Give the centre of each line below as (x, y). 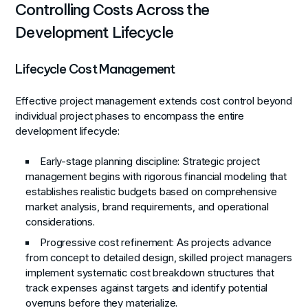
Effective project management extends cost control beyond (154, 101)
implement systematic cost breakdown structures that (150, 273)
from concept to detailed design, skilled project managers (159, 257)
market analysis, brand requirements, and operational (147, 207)
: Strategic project (219, 162)
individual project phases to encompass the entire (130, 116)
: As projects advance (222, 242)
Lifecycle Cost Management (95, 68)
